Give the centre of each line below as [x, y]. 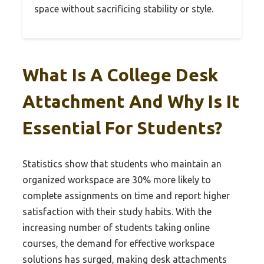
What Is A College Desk [120, 75]
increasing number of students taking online [116, 228]
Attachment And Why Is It [131, 102]
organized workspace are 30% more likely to [117, 180]
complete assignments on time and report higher [126, 196]
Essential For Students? [122, 128]
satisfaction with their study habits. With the [117, 212]
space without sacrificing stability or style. [124, 9]
